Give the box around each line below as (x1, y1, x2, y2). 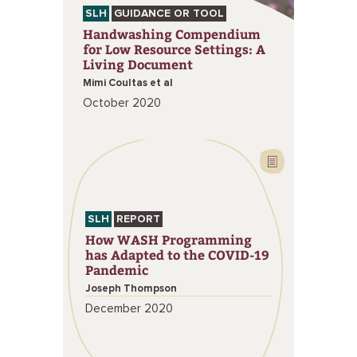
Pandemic (85, 261, 148, 278)
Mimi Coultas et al (83, 78, 173, 88)
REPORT (116, 213, 160, 225)
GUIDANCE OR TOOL (114, 8, 224, 19)
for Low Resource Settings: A (83, 41, 265, 57)
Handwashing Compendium (83, 25, 261, 42)
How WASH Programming (85, 230, 252, 248)
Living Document (83, 56, 193, 73)
